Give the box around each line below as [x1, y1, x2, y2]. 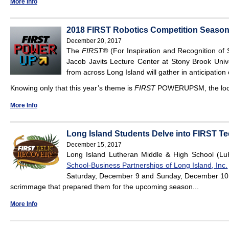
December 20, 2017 [66, 37, 122, 45]
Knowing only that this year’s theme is [10, 84, 134, 93]
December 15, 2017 [66, 141, 122, 149]
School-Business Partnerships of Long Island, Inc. [66, 161, 228, 170]
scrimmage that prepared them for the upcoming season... [10, 182, 199, 191]
